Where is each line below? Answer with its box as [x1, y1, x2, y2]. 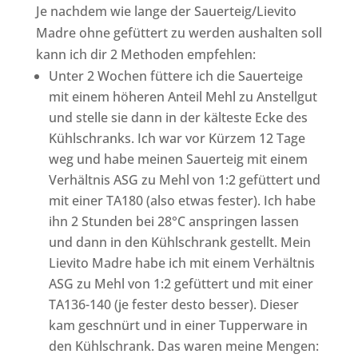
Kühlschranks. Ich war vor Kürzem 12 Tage [48, 129, 305, 147]
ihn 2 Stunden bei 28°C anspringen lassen [48, 212, 299, 230]
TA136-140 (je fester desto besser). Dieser [48, 295, 299, 313]
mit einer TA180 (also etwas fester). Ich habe [48, 191, 316, 209]
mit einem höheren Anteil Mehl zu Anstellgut [48, 87, 317, 105]
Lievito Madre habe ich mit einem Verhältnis [48, 253, 315, 272]
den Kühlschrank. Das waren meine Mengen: [48, 336, 319, 355]
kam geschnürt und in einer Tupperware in [48, 316, 308, 334]
